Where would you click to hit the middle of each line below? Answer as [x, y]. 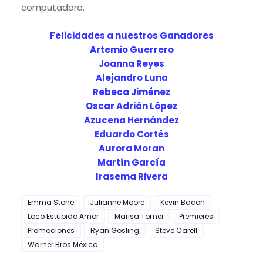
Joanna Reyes [131, 63]
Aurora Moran [131, 148]
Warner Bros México [63, 244]
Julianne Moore [117, 202]
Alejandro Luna [131, 77]
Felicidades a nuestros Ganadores [131, 35]
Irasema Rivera [131, 176]
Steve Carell [176, 230]
